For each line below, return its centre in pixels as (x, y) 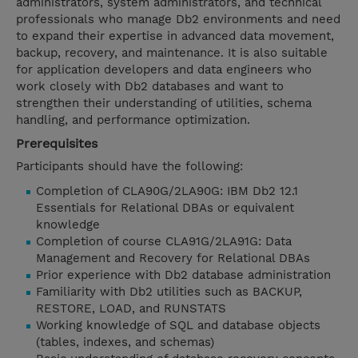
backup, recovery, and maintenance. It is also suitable (172, 53)
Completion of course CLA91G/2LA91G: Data (164, 242)
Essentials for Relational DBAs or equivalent (165, 208)
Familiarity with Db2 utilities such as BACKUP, (169, 292)
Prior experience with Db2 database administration (183, 275)
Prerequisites (57, 144)
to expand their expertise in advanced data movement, (175, 36)
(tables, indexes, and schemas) (125, 342)
